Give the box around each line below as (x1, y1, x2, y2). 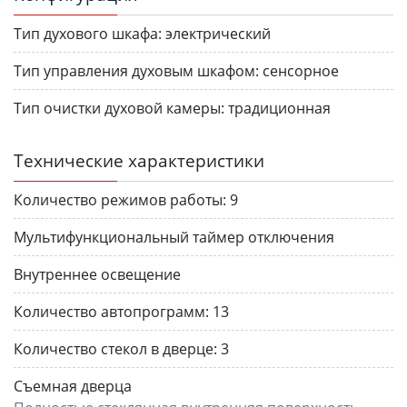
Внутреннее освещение (14, 263, 181, 284)
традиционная (228, 97, 331, 118)
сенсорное (263, 60, 339, 81)
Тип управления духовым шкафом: (14, 60, 259, 81)
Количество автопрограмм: (14, 301, 209, 322)
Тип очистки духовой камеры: (14, 97, 224, 118)
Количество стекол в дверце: (14, 338, 217, 359)
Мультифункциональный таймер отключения (14, 226, 334, 247)
